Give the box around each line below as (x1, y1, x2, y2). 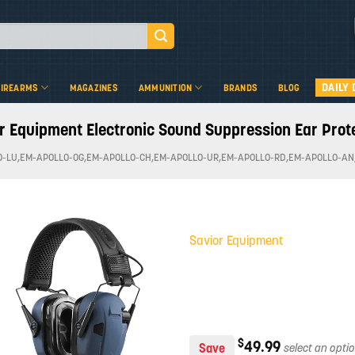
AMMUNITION (138, 81, 193, 94)
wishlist (116, 280, 154, 295)
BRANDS (223, 81, 258, 94)
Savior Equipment (189, 232, 283, 248)
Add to (119, 265, 151, 281)
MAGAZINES (69, 81, 118, 94)
